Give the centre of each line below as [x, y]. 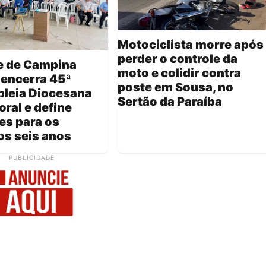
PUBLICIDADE [31, 158]
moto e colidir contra [179, 73]
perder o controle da [178, 59]
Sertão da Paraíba [170, 102]
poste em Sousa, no [175, 88]
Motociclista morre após [191, 45]
